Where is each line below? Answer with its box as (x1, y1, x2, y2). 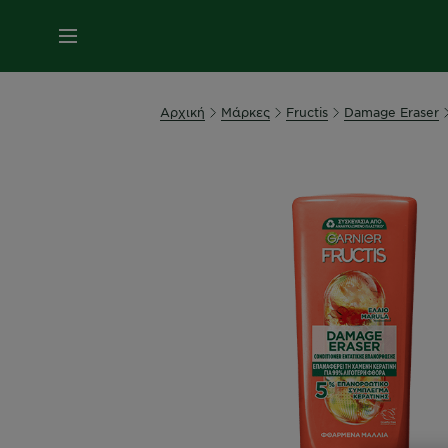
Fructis (286, 104, 328, 120)
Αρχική (160, 104, 205, 120)
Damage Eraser (344, 104, 439, 120)
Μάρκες (221, 104, 270, 120)
